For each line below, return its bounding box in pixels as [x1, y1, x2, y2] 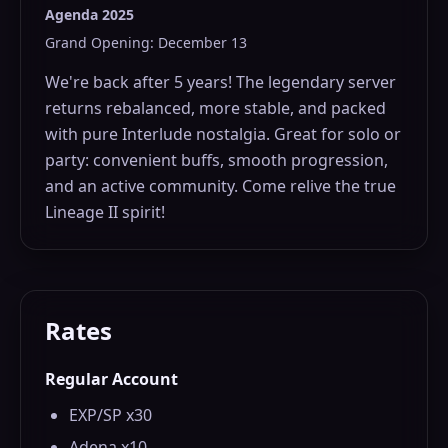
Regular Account [45, 368, 178, 390]
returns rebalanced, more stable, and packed [45, 97, 386, 119]
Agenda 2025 [45, 5, 134, 24]
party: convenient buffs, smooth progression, [45, 149, 388, 171]
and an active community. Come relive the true [45, 175, 396, 197]
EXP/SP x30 [69, 404, 152, 426]
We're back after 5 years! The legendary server [45, 71, 396, 93]
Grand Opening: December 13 [45, 33, 247, 52]
